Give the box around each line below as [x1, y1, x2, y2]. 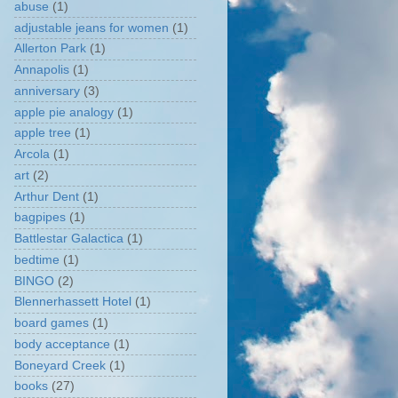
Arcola [14, 147, 50, 161]
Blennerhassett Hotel [14, 295, 131, 309]
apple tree [14, 126, 71, 140]
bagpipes [14, 211, 66, 225]
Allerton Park [14, 42, 86, 56]
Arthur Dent [14, 189, 79, 203]
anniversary [14, 84, 80, 98]
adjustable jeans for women [14, 20, 169, 35]
